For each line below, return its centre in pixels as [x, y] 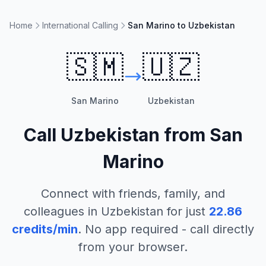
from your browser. [133, 247]
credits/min [45, 229]
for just [184, 211]
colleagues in [62, 211]
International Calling [80, 25]
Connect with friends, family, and [133, 194]
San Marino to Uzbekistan [181, 25]
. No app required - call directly [166, 229]
